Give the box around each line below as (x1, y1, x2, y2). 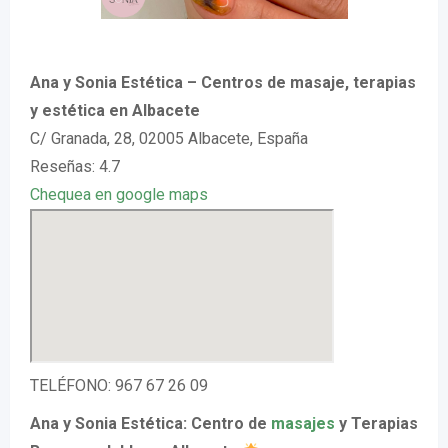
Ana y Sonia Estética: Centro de (30, 414, 271, 433)
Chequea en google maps (30, 185, 208, 204)
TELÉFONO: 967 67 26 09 (30, 376, 208, 395)
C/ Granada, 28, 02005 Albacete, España (30, 129, 308, 148)
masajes (271, 414, 335, 433)
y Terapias (335, 414, 418, 433)
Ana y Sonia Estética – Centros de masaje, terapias (30, 73, 416, 92)
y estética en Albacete (30, 101, 200, 120)
